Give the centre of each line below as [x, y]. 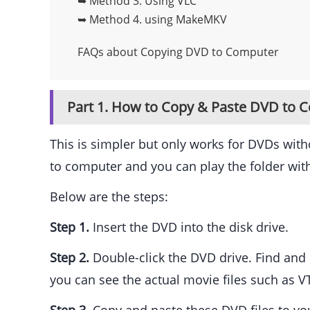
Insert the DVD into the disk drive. [189, 227]
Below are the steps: [109, 197]
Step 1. [70, 227]
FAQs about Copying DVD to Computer [178, 52]
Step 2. [70, 258]
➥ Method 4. [111, 20]
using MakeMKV [186, 20]
